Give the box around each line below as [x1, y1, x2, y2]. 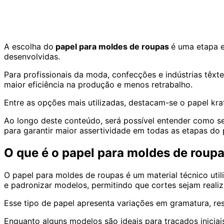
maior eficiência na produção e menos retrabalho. [4, 79, 192, 89]
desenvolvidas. [4, 51, 60, 61]
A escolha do [4, 41, 53, 51]
